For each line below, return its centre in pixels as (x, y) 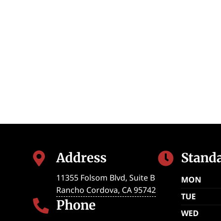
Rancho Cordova (87, 190)
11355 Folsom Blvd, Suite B (106, 177)
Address (82, 158)
